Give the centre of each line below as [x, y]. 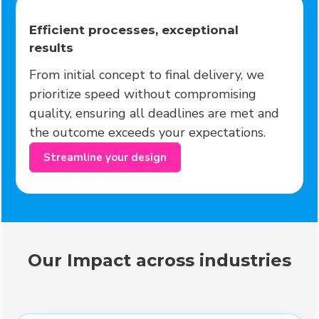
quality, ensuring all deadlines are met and [155, 114]
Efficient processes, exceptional [134, 30]
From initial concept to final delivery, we [147, 75]
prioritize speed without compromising [143, 94]
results [52, 48]
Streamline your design [105, 158]
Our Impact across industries [159, 261]
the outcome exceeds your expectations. [148, 133]
